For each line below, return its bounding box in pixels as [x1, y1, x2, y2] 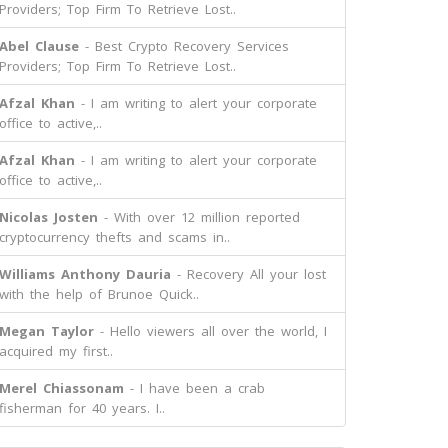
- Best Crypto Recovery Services [79, 37, 289, 55]
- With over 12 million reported [98, 208, 300, 226]
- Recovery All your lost [171, 265, 326, 283]
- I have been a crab [124, 379, 265, 397]
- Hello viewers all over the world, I [94, 322, 327, 340]
